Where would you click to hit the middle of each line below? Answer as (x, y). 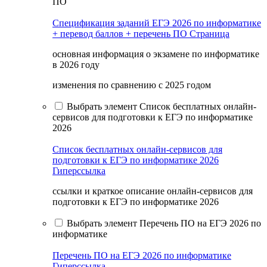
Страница (209, 34)
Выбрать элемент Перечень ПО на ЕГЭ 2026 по (164, 223)
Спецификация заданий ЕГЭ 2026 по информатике (157, 23)
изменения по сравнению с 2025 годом (132, 85)
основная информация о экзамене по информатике (156, 54)
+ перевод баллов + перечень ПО (121, 34)
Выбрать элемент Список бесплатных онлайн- (162, 107)
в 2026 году (76, 65)
